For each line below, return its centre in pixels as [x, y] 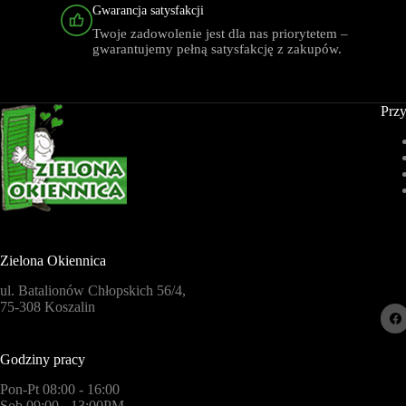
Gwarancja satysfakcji [149, 11]
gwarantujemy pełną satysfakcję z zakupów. [217, 49]
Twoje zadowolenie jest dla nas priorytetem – [221, 34]
